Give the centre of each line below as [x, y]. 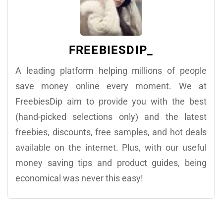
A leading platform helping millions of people [111, 70]
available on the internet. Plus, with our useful [111, 147]
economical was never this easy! [79, 178]
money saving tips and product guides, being [111, 163]
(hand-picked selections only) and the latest [111, 116]
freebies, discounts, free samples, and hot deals [111, 132]
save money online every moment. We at [111, 86]
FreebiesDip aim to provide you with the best [111, 101]
